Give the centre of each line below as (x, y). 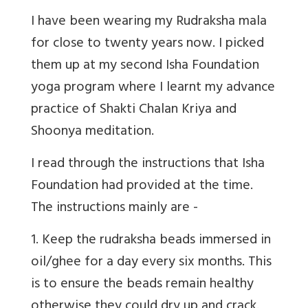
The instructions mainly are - (114, 208)
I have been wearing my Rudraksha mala (149, 22)
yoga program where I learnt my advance (153, 88)
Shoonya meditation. (92, 132)
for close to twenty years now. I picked (147, 44)
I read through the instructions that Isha (148, 164)
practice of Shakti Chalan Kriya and (134, 110)
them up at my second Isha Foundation (145, 66)
